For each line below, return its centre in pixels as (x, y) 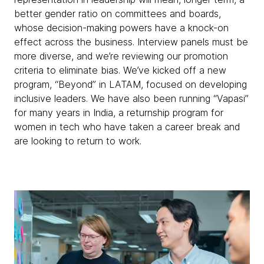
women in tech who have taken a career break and (127, 127)
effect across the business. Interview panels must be (131, 42)
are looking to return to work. (78, 141)
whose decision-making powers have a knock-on (121, 28)
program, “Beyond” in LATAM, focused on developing (131, 85)
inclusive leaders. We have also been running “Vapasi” (131, 99)
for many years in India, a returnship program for (119, 113)
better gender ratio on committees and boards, (118, 14)
